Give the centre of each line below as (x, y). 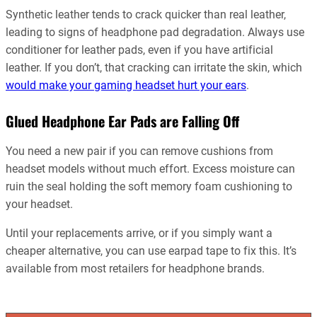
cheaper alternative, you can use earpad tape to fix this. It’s (151, 250)
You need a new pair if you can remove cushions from (139, 151)
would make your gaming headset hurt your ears (126, 85)
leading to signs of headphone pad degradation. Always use (155, 32)
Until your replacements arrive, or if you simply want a (139, 233)
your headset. (39, 204)
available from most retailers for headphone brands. (135, 268)
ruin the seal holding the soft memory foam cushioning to (149, 186)
